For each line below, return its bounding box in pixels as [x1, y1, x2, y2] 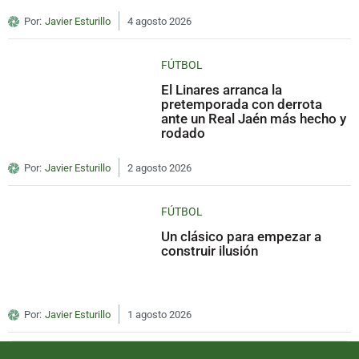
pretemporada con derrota [161, 96, 323, 113]
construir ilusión [161, 243, 259, 260]
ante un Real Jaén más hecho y [161, 111, 347, 127]
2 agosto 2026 [127, 162, 192, 175]
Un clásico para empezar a [161, 228, 322, 245]
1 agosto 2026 [127, 309, 192, 321]
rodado [161, 125, 206, 142]
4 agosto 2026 [127, 15, 192, 28]
